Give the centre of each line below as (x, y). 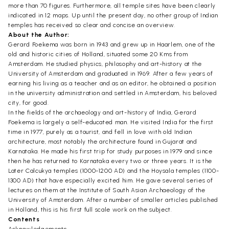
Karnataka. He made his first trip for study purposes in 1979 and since (110, 151)
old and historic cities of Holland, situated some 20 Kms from (98, 54)
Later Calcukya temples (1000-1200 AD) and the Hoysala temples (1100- (114, 171)
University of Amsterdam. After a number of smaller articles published (113, 200)
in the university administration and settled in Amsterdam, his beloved (113, 93)
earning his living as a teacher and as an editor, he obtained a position (112, 83)
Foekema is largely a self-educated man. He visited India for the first (111, 122)
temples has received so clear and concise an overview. (92, 25)
